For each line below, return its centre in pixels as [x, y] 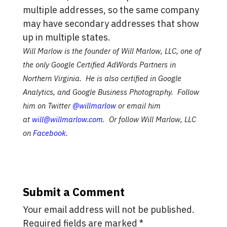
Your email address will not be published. [108, 210]
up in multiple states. [66, 37]
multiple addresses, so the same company [111, 10]
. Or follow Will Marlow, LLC [149, 119]
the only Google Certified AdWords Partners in [99, 65]
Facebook [49, 133]
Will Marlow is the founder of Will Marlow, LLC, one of [112, 51]
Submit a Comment [73, 192]
